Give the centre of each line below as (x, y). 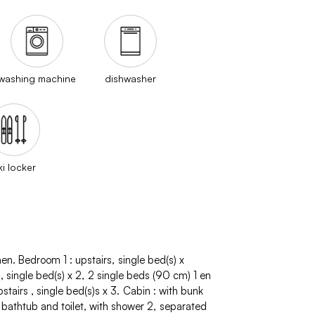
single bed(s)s (68, 290)
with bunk (181, 290)
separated (183, 306)
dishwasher (130, 78)
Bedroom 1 (44, 259)
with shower (117, 306)
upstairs (94, 259)
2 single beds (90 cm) (139, 275)
